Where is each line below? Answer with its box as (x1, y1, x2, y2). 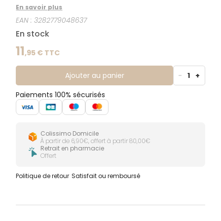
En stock (16, 28, 50, 39)
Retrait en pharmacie (40, 144, 105, 153)
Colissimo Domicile (40, 129, 99, 138)
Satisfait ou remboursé (72, 172, 141, 181)
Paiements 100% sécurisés (16, 89, 106, 100)
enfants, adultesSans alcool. (16, 6, 115, 17)
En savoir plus (16, 2, 63, 11)
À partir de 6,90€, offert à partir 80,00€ (40, 137, 151, 146)
